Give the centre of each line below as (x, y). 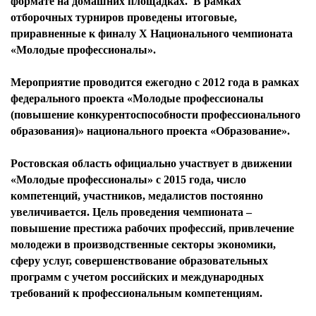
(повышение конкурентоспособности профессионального (156, 115)
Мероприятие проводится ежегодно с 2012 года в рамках (155, 82)
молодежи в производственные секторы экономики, (143, 244)
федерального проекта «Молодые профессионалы (137, 98)
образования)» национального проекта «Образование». (150, 131)
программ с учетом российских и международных (137, 277)
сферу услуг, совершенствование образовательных (139, 261)
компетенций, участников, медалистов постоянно (137, 196)
